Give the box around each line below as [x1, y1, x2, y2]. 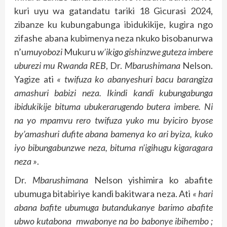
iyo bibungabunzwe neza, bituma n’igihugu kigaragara [14, 141, 213, 153]
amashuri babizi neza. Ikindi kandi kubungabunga [14, 87, 213, 98]
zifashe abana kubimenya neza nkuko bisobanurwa [14, 32, 213, 44]
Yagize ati [14, 73, 57, 85]
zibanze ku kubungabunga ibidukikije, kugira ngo [14, 18, 213, 30]
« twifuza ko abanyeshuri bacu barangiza [57, 73, 213, 85]
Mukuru [62, 46, 97, 57]
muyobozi [26, 46, 62, 57]
